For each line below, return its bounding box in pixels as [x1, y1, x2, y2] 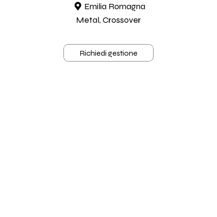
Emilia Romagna [84, 1, 145, 12]
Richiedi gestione [79, 48, 138, 58]
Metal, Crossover [76, 15, 141, 26]
